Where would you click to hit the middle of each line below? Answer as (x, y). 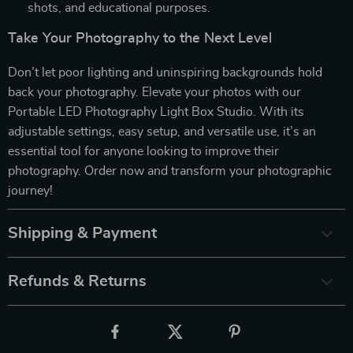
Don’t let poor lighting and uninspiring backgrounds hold (165, 72)
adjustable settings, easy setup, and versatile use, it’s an (162, 131)
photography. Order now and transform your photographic (170, 171)
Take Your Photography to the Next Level (140, 38)
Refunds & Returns (77, 281)
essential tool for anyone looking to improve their (143, 151)
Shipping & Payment (82, 233)
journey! (30, 190)
